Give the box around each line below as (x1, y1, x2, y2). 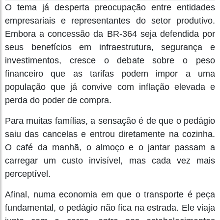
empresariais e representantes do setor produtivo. (5, 16, 215, 26)
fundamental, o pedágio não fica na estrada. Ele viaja (5, 203, 215, 213)
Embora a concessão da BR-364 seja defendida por (5, 29, 215, 39)
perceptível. (5, 169, 51, 179)
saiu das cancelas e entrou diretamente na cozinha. (5, 129, 215, 139)
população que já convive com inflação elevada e (5, 82, 215, 92)
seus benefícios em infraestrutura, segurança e (5, 42, 215, 53)
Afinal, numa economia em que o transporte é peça (5, 190, 215, 200)
